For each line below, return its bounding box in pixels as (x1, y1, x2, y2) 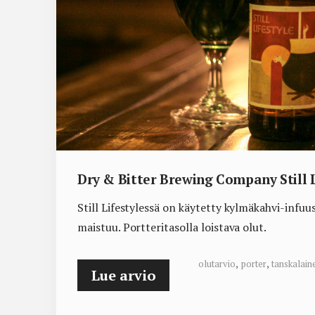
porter (240, 257, 266, 271)
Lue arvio (91, 266, 156, 285)
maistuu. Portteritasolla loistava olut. (77, 219, 267, 236)
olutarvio (198, 257, 236, 271)
